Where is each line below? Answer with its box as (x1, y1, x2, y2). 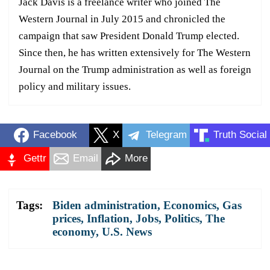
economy (52, 225, 96, 238)
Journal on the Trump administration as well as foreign (19, 63, 251, 75)
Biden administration (52, 198, 157, 212)
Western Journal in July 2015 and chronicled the (19, 13, 225, 25)
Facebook (33, 129, 77, 141)
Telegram (146, 129, 187, 141)
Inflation (87, 212, 130, 225)
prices (52, 212, 81, 225)
